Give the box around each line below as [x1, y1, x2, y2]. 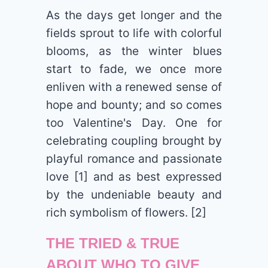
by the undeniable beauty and [46, 187, 222, 202]
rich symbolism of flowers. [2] [46, 205, 207, 220]
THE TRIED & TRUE [46, 235, 180, 252]
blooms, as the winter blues [46, 44, 222, 59]
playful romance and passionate [46, 151, 222, 166]
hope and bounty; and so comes [46, 98, 222, 112]
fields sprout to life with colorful [46, 26, 222, 41]
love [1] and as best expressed [46, 169, 222, 184]
